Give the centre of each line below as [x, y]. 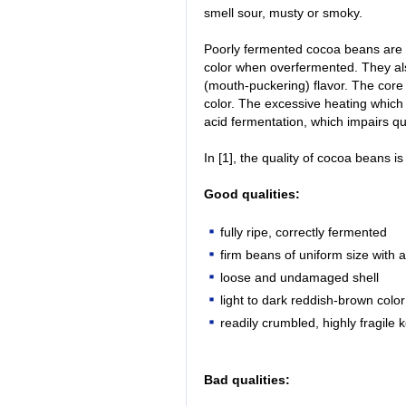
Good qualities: [252, 194]
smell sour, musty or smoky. [283, 13]
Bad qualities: [247, 380]
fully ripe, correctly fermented [304, 233]
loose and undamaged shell [300, 278]
